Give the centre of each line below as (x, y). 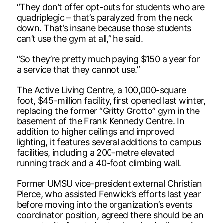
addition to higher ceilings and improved (95, 131)
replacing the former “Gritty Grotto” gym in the (108, 111)
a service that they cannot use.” (78, 69)
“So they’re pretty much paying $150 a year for (108, 59)
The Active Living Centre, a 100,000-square (101, 90)
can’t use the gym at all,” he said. (80, 38)
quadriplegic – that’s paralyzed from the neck (105, 17)
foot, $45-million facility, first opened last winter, (111, 100)
